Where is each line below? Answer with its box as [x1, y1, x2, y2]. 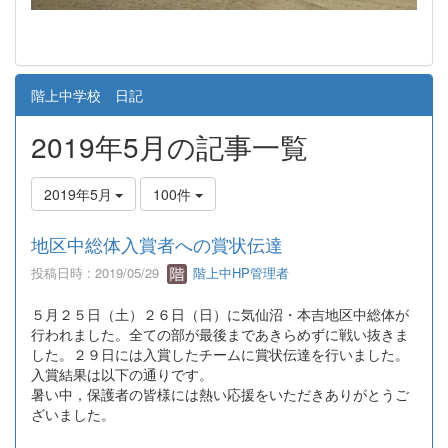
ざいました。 [31, 404, 115, 425]
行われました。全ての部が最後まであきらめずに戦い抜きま [31, 324, 409, 345]
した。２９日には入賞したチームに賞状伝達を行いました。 [31, 344, 409, 365]
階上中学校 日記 [31, 84, 143, 105]
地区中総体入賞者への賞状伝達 [31, 230, 283, 257]
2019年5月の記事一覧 [31, 125, 308, 166]
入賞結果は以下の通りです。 [31, 364, 213, 385]
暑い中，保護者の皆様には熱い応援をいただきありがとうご [31, 384, 409, 405]
